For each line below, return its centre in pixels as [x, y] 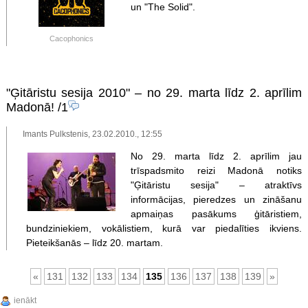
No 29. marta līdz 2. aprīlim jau [216, 156]
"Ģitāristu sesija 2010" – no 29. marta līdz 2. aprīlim [154, 92]
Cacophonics [71, 38]
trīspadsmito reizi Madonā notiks [216, 170]
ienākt [25, 300]
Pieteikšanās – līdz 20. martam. [94, 242]
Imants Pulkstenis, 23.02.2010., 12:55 [93, 134]
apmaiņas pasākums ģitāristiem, [216, 213]
